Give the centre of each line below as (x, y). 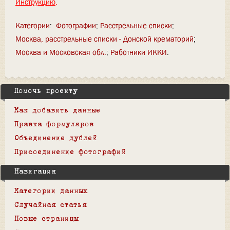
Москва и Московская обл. (61, 52)
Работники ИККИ (139, 52)
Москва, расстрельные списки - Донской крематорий (104, 39)
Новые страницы (46, 219)
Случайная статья (51, 205)
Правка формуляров (54, 125)
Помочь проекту (46, 91)
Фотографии (76, 26)
